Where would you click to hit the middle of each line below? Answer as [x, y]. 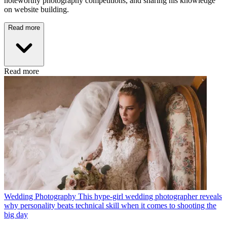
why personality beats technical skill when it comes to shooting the [110, 205]
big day [16, 214]
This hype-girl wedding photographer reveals [150, 196]
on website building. [37, 9]
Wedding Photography [40, 196]
